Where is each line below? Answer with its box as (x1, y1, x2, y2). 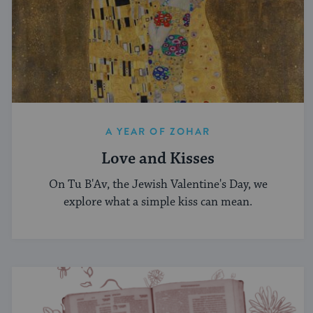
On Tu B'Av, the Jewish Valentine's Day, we (48, 176, 268, 192)
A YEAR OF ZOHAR (105, 124, 211, 139)
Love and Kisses (101, 149, 214, 170)
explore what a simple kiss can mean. (64, 194, 252, 210)
